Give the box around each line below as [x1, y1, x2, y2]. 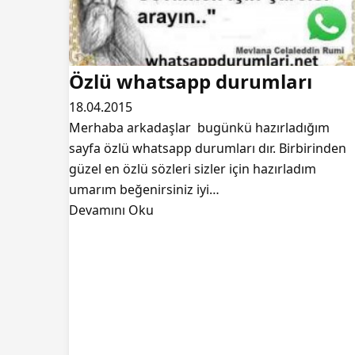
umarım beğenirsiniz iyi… [69, 181, 219, 198]
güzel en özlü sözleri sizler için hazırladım [69, 160, 316, 177]
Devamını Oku [69, 201, 154, 219]
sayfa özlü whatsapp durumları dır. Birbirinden [69, 139, 346, 157]
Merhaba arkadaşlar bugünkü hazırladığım [69, 119, 330, 136]
